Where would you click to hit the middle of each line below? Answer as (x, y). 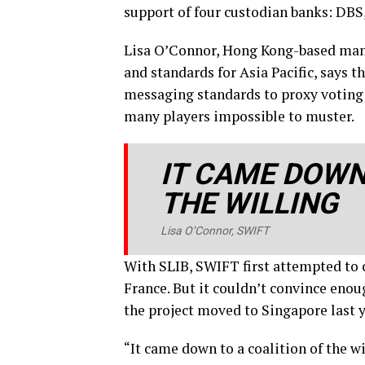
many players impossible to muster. (239, 117)
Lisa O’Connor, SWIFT (215, 231)
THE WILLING (249, 204)
